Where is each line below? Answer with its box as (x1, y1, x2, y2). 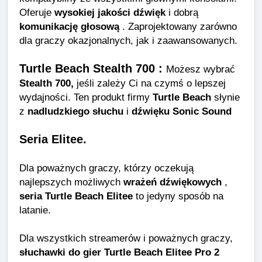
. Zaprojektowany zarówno (119, 20, 237, 33)
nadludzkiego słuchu (27, 105, 123, 118)
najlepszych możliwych (19, 176, 123, 188)
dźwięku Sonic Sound (132, 105, 232, 118)
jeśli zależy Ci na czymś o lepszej (74, 77, 226, 89)
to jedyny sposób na (133, 190, 223, 202)
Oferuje (19, 6, 54, 19)
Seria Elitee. (19, 133, 87, 146)
